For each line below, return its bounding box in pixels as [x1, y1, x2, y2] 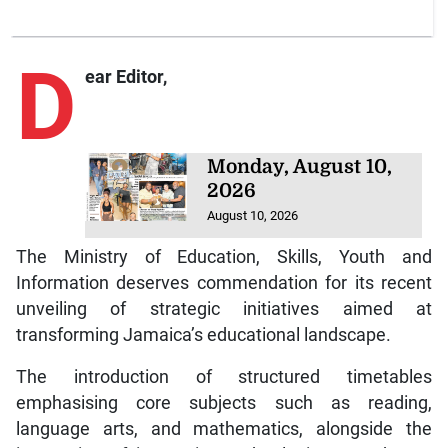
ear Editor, [84, 66, 167, 87]
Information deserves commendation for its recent [15, 273, 433, 294]
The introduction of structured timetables [15, 367, 433, 388]
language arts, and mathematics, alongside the [15, 419, 433, 440]
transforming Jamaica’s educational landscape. [15, 325, 391, 346]
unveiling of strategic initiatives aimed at [15, 299, 433, 320]
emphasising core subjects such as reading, [15, 393, 433, 414]
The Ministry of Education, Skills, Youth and [15, 247, 433, 268]
